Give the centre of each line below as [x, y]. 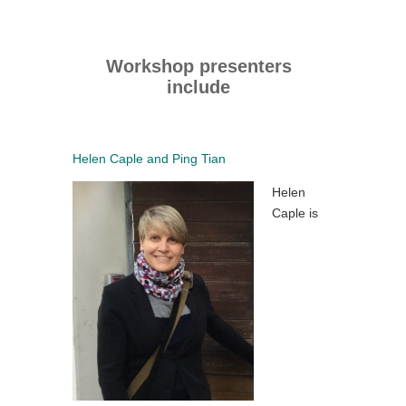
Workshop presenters [198, 66]
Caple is [295, 213]
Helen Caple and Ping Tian [149, 158]
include [198, 87]
